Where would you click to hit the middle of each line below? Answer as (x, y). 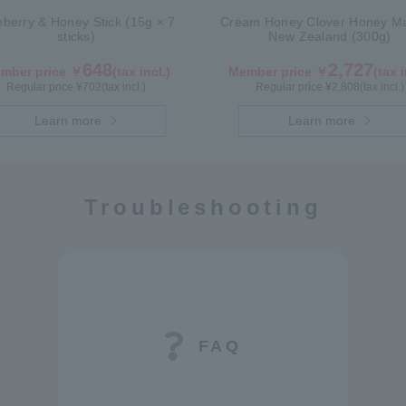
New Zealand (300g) (330, 36)
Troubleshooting (203, 207)
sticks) (76, 36)
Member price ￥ (278, 72)
